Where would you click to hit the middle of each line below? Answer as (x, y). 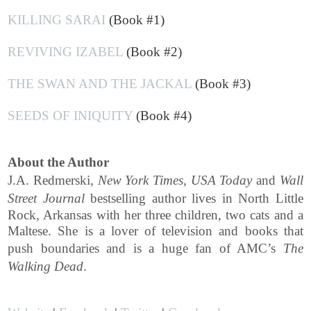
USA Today (224, 180)
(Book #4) (162, 115)
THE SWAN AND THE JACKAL (100, 83)
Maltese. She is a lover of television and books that (155, 230)
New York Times (141, 180)
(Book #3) (221, 83)
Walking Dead (46, 266)
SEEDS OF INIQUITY (70, 115)
